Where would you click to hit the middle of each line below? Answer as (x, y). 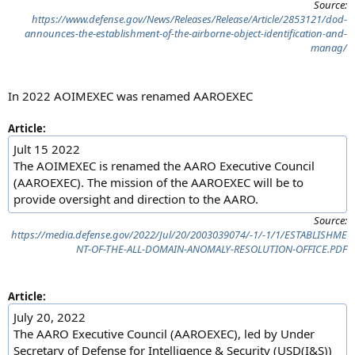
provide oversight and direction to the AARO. (136, 198)
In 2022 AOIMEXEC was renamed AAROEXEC (130, 95)
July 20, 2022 (50, 317)
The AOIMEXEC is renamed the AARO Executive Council (164, 165)
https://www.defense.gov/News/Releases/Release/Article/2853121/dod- (189, 19)
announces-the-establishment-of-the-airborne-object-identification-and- (186, 33)
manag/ (329, 47)
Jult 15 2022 (47, 149)
